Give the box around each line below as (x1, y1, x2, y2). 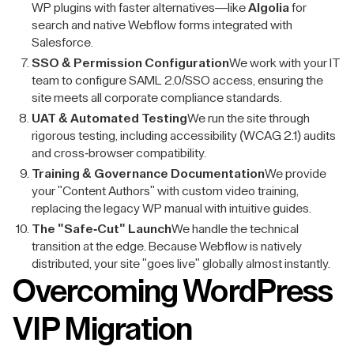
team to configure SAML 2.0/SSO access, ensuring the (32, 74, 323, 87)
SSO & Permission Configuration (32, 57, 229, 70)
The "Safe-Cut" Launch (32, 223, 171, 235)
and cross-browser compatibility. (32, 147, 206, 160)
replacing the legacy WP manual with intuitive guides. (32, 202, 311, 215)
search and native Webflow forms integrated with (32, 19, 292, 32)
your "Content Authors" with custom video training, (32, 185, 299, 198)
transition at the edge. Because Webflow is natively (32, 240, 302, 253)
